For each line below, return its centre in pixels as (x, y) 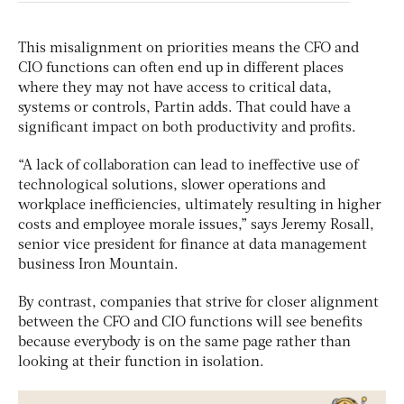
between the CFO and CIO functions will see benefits (190, 323)
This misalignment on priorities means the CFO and (188, 49)
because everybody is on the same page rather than (184, 343)
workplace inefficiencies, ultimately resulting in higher (200, 206)
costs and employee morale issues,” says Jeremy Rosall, (196, 226)
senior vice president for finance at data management (193, 246)
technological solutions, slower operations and (172, 186)
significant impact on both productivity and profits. (187, 129)
